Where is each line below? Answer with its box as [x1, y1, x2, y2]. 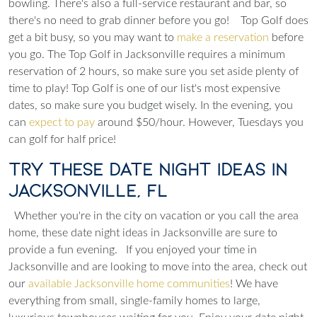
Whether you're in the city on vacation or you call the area [14, 209, 299, 221]
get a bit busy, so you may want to [8, 31, 177, 43]
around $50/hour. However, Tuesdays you [95, 116, 304, 128]
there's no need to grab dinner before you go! [8, 14, 232, 26]
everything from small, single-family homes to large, [8, 294, 260, 306]
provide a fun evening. [8, 243, 117, 255]
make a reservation [177, 31, 272, 43]
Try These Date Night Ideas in [8, 158, 287, 180]
